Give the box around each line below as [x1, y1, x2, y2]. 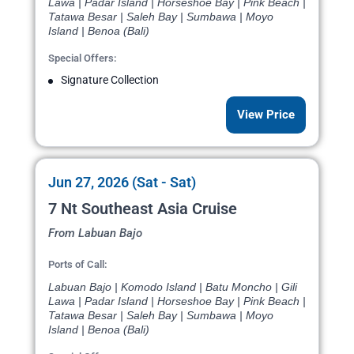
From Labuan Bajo [48, 226, 142, 241]
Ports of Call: [48, 258, 107, 271]
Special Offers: [48, 52, 117, 65]
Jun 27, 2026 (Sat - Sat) [48, 174, 196, 191]
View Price [237, 107, 295, 122]
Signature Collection [61, 73, 159, 87]
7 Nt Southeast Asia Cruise [48, 199, 237, 219]
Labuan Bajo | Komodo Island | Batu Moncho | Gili [48, 281, 297, 294]
